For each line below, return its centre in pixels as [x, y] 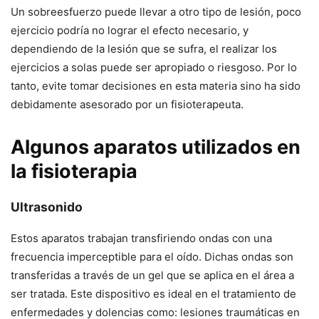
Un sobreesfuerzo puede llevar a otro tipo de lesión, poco [156, 12]
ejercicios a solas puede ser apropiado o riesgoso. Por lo [154, 67]
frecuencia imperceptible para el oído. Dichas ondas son [152, 256]
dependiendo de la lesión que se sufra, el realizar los [144, 49]
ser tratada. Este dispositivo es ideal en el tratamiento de [153, 293]
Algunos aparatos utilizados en [156, 147]
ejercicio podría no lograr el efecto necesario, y [130, 30]
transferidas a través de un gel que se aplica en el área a [152, 275]
